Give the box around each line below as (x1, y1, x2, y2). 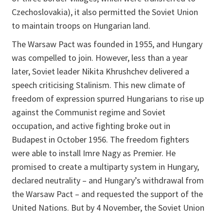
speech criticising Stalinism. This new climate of (12, 79, 185, 91)
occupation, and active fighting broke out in (12, 120, 170, 131)
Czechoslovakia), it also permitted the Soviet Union (12, 6, 198, 18)
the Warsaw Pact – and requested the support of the (12, 188, 203, 200)
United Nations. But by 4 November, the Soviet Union (12, 201, 204, 213)
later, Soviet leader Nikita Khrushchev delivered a (12, 65, 189, 77)
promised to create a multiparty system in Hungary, (12, 161, 199, 172)
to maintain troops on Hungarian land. (12, 19, 150, 31)
